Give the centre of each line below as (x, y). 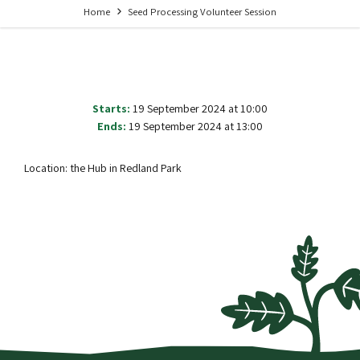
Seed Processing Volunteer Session (202, 12)
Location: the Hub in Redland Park (103, 168)
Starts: (111, 108)
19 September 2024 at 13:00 (196, 126)
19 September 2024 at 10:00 (200, 108)
